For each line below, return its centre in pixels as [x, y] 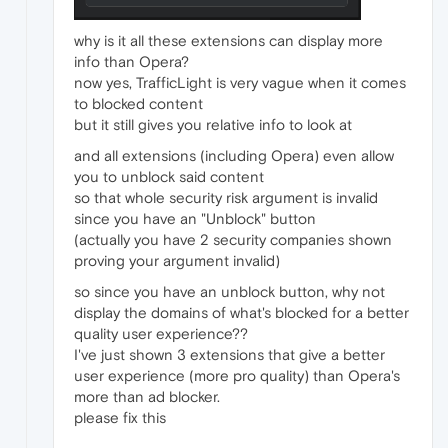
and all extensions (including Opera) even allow [234, 155]
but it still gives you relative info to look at [213, 124]
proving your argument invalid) [177, 260]
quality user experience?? [161, 333]
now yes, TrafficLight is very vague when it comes [240, 82]
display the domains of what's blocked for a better [241, 312]
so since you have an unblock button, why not [229, 291]
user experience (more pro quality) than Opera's [237, 375]
